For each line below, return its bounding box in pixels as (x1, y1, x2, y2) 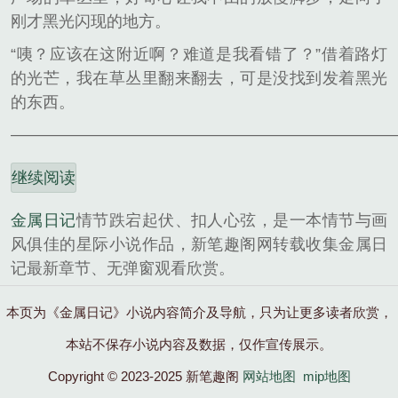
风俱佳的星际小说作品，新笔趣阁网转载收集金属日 (11, 235, 387, 254)
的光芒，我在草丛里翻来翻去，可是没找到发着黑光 (11, 68, 387, 87)
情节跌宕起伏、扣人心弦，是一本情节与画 (76, 211, 388, 230)
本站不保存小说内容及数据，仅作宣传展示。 (66, 337, 332, 353)
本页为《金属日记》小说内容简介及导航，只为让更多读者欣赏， (5, 305, 393, 321)
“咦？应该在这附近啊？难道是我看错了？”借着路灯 (11, 44, 387, 63)
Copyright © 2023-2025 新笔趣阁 (47, 369, 243, 385)
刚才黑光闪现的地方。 (11, 12, 171, 31)
